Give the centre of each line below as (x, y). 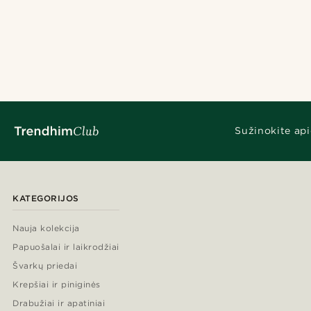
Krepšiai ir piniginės (57, 284)
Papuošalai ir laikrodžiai (66, 246)
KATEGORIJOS (46, 198)
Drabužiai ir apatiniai (59, 303)
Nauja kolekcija (46, 228)
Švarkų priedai (45, 265)
